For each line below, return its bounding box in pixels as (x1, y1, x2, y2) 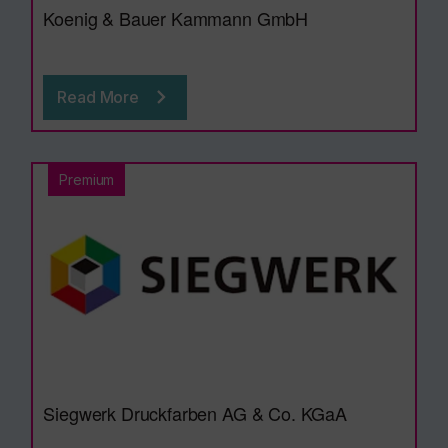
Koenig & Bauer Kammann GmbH (43, 4, 309, 31)
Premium (59, 170, 115, 188)
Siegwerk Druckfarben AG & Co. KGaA (43, 400, 347, 427)
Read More (57, 86, 139, 107)
